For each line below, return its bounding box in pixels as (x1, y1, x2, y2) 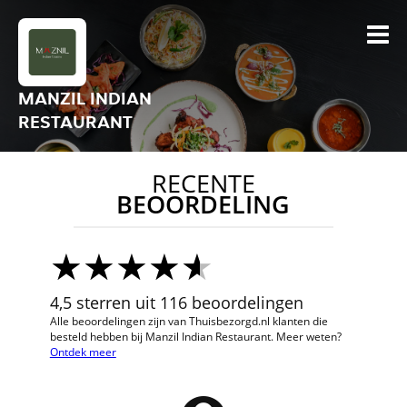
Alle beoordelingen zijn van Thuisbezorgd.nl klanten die (49, 313, 328, 329)
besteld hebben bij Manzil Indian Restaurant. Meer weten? (49, 329, 342, 344)
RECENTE (151, 167, 255, 200)
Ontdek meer (49, 344, 116, 360)
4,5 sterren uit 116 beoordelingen (49, 292, 303, 313)
